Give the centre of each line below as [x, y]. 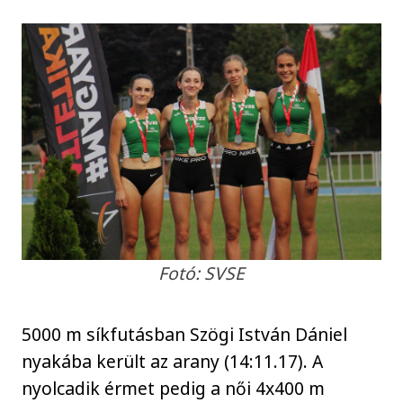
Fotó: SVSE [201, 273]
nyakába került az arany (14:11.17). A [173, 362]
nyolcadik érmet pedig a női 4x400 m [174, 389]
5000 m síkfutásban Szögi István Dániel [185, 335]
